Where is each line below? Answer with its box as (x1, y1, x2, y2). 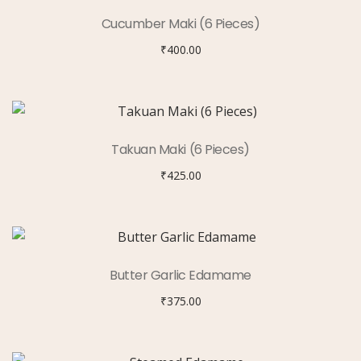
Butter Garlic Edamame (110, 266, 251, 284)
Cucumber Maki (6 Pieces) (101, 15, 260, 33)
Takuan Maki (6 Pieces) (111, 140, 250, 159)
